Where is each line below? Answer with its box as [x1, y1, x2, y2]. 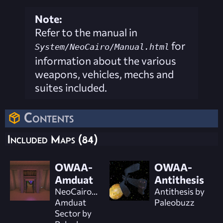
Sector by [55, 207, 92, 219]
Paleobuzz [154, 196, 195, 208]
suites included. [35, 81, 107, 94]
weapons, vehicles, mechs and [35, 68, 174, 81]
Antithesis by [154, 185, 205, 197]
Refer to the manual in [35, 26, 137, 39]
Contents [24, 110, 74, 126]
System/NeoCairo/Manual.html [35, 42, 169, 52]
